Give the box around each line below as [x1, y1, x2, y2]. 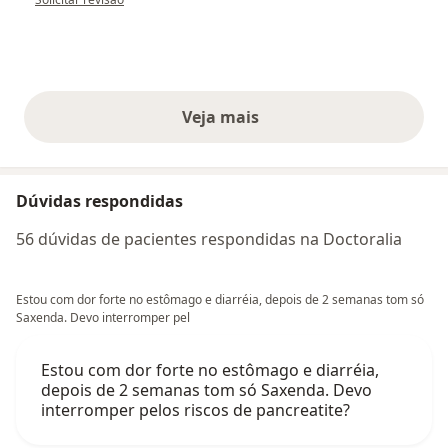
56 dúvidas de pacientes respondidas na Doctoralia [16, 228, 402, 251]
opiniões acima [222, 116, 344, 139]
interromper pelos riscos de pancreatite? [41, 399, 350, 422]
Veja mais [181, 106, 267, 129]
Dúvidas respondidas [16, 190, 183, 213]
